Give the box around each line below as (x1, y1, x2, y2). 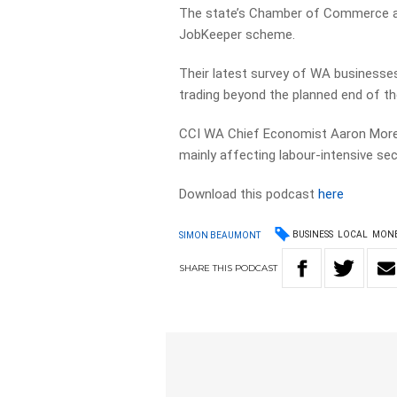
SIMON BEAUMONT (179, 230, 261, 240)
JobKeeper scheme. (179, 27, 296, 43)
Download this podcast (179, 186, 319, 202)
